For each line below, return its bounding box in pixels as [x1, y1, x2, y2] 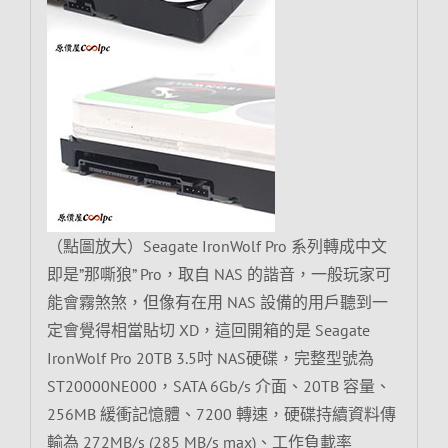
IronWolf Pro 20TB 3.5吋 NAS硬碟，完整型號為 [46, 348, 374, 369]
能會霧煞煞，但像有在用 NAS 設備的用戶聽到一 [46, 292, 388, 313]
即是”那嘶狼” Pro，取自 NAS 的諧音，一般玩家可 [46, 264, 391, 285]
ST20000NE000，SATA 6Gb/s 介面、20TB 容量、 [46, 376, 391, 397]
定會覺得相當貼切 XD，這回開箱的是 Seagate [46, 320, 370, 341]
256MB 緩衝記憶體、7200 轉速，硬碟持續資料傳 [46, 404, 396, 425]
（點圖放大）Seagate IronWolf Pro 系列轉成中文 [46, 236, 387, 257]
